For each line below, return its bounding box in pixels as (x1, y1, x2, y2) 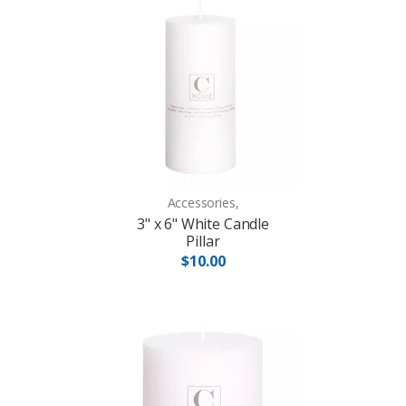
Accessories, (167, 194, 239, 212)
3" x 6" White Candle (137, 214, 269, 235)
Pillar (186, 231, 220, 252)
